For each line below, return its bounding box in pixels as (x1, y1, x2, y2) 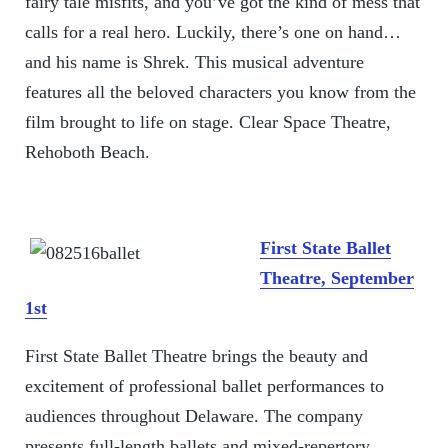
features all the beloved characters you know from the (24, 82, 416, 103)
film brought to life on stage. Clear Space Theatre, (24, 112, 391, 133)
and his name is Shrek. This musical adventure (24, 52, 364, 73)
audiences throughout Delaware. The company (24, 406, 363, 427)
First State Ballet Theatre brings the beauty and (24, 346, 368, 367)
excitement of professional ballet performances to (24, 376, 384, 397)
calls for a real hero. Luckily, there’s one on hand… (24, 22, 401, 43)
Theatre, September (259, 268, 414, 289)
